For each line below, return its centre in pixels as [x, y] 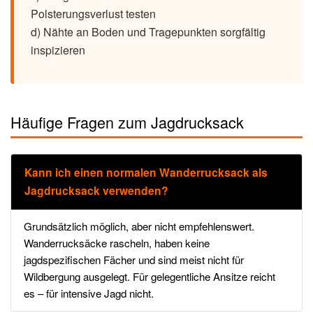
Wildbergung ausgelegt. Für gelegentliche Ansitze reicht [150, 277]
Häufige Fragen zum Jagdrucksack [127, 122]
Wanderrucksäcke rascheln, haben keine [117, 243]
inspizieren [58, 50]
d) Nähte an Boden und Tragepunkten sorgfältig [148, 31]
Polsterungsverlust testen [93, 13]
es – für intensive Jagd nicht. [89, 293]
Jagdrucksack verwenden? [96, 191]
